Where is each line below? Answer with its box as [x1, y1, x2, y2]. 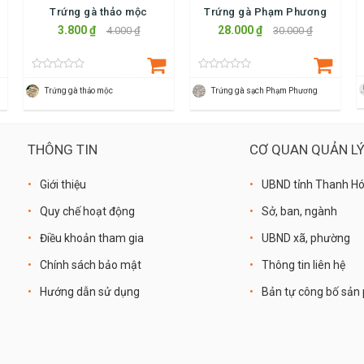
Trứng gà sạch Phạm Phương [211, 85, 318, 95]
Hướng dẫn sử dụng [40, 284, 140, 298]
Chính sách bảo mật [40, 258, 141, 271]
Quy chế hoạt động [40, 204, 135, 218]
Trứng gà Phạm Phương [204, 5, 327, 18]
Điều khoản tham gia [40, 231, 144, 245]
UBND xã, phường [262, 231, 351, 245]
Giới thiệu [40, 177, 86, 191]
